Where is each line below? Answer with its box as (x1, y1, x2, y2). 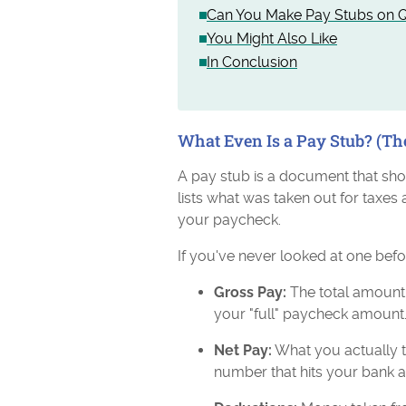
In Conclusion (207, 53, 297, 71)
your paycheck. (178, 211, 281, 228)
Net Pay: (214, 342, 272, 359)
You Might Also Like (207, 30, 337, 47)
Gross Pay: (214, 284, 286, 301)
